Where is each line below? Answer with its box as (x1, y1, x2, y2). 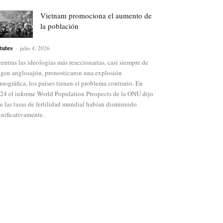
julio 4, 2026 (20, 44, 50, 52)
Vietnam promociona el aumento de (40, 10, 152, 21)
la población (40, 21, 79, 31)
